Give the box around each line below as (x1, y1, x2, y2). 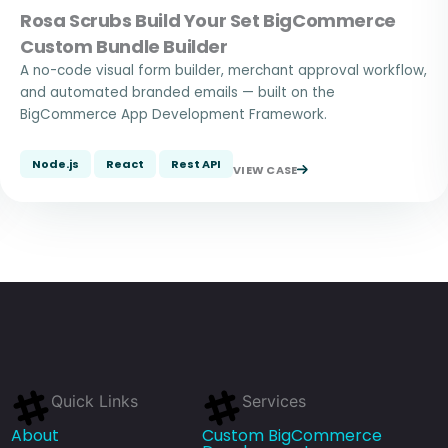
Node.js (32, 156, 79, 172)
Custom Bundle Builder (20, 34, 228, 59)
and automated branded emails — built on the (20, 83, 335, 102)
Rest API (171, 156, 221, 172)
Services (241, 391, 306, 411)
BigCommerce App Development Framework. (20, 105, 327, 124)
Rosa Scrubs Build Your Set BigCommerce (20, 8, 396, 33)
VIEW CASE (233, 162, 298, 179)
